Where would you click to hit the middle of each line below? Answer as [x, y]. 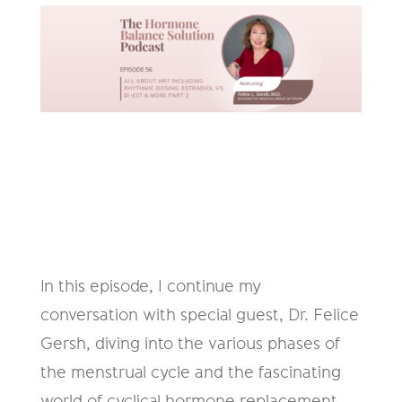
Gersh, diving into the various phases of [190, 344]
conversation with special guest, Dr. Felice [199, 315]
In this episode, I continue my [150, 287]
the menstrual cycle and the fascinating [190, 373]
